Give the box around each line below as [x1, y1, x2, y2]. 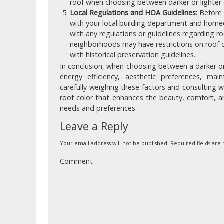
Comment [60, 156, 93, 166]
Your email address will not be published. [60, 139, 169, 147]
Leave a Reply [60, 119, 128, 133]
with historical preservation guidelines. [70, 50, 195, 59]
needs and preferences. [60, 103, 137, 113]
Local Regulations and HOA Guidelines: [70, 8, 197, 17]
